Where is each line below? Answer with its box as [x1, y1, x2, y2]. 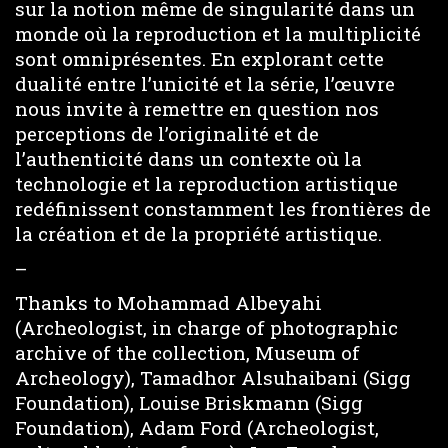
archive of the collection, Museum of [15, 340, 360, 366]
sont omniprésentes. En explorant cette [15, 46, 384, 72]
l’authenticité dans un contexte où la [15, 146, 362, 172]
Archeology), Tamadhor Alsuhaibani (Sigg [15, 365, 411, 391]
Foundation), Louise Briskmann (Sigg [15, 390, 363, 416]
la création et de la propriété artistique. [15, 221, 382, 247]
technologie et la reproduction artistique [15, 171, 398, 197]
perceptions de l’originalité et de [15, 121, 319, 147]
